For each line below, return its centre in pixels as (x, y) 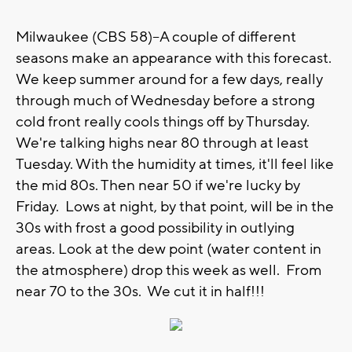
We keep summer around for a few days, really (169, 80)
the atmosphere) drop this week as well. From (169, 271)
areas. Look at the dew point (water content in (169, 249)
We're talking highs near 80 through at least (162, 143)
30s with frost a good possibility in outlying (155, 228)
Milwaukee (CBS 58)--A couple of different (156, 37)
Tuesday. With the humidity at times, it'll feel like (175, 165)
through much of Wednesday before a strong (165, 101)
